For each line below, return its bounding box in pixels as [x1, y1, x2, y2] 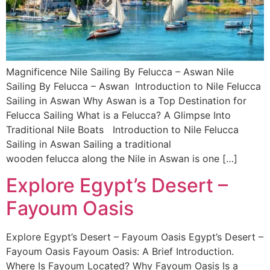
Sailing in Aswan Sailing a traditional [6, 137, 171, 150]
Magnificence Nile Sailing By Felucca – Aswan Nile [6, 65, 234, 78]
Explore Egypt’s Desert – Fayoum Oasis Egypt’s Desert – [6, 231, 263, 243]
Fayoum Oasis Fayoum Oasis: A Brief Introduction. [6, 245, 234, 258]
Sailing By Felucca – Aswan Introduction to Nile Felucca [6, 80, 261, 92]
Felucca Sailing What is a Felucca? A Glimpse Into [6, 108, 231, 121]
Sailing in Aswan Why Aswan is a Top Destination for [6, 94, 246, 107]
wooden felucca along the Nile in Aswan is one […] [6, 152, 237, 165]
